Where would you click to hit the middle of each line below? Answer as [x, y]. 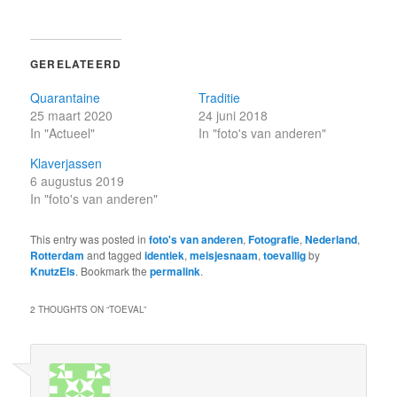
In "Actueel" [63, 132]
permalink [175, 271]
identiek [165, 255]
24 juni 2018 [233, 115]
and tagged [115, 254]
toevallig [285, 255]
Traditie [219, 97]
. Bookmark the [113, 270]
